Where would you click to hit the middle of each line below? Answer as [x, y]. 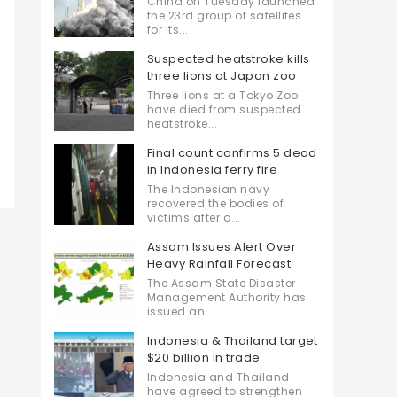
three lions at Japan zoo [222, 76]
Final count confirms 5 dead [232, 153]
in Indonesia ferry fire [213, 170]
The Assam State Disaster [222, 283]
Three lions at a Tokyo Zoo [223, 95]
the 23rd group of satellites [225, 16]
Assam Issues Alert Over [222, 247]
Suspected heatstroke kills [229, 59]
